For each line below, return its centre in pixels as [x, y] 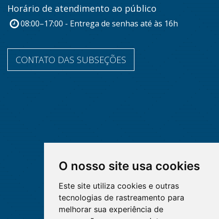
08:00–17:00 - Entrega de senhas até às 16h [99, 23]
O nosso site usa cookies [129, 166]
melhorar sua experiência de [111, 209]
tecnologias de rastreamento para [121, 197]
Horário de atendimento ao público [82, 8]
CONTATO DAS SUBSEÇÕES [71, 59]
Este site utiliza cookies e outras [119, 186]
